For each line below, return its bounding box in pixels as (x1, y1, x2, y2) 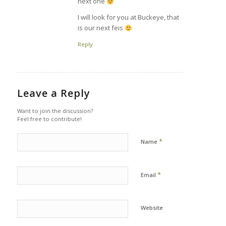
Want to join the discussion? (17, 107, 93, 115)
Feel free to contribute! (17, 115, 82, 123)
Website (140, 204, 163, 212)
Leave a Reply (17, 86, 90, 100)
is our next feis (77, 23, 125, 33)
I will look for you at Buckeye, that (77, 13, 179, 22)
